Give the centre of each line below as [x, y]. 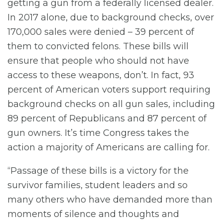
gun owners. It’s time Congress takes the [98, 133]
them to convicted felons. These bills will [98, 47]
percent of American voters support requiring [109, 90]
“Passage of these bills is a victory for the [98, 171]
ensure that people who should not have [98, 61]
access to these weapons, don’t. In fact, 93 [101, 75]
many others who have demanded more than [110, 200]
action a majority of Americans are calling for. [109, 148]
